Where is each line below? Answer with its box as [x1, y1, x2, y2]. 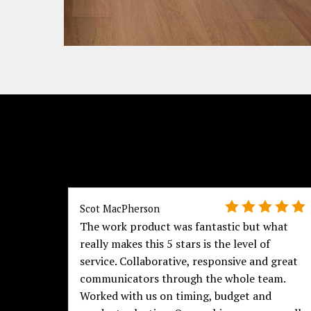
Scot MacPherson [79, 202, 160, 216]
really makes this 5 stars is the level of [79, 236, 270, 252]
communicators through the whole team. [79, 271, 285, 287]
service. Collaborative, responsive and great [79, 253, 298, 269]
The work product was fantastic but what [79, 219, 288, 235]
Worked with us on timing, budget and [79, 288, 271, 304]
